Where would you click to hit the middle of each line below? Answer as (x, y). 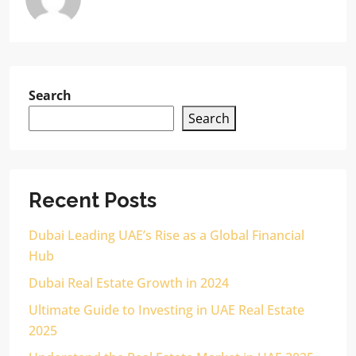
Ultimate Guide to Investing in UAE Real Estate (166, 310)
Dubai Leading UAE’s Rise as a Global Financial (166, 235)
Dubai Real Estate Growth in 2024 (129, 283)
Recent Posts (93, 200)
